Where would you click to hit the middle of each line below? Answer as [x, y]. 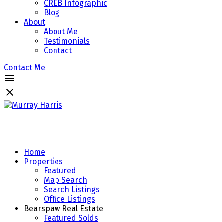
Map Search [65, 180]
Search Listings [72, 189]
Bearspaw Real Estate [63, 208]
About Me [61, 31]
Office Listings [69, 199]
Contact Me [25, 67]
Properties [43, 161]
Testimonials [67, 41]
